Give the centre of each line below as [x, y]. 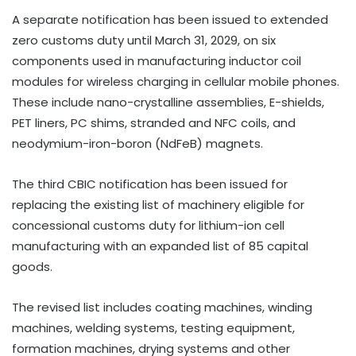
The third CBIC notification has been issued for [150, 184]
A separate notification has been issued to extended [170, 19]
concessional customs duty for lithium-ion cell [148, 225]
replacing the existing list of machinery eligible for [158, 205]
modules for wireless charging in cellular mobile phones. [176, 81]
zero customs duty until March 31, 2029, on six [144, 40]
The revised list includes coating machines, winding [162, 307]
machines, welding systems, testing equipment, [153, 328]
